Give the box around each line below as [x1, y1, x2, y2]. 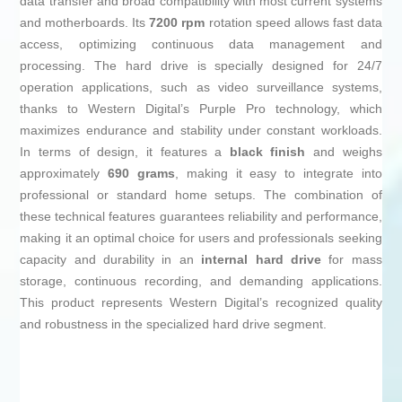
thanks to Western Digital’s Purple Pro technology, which [20, 101, 382, 117]
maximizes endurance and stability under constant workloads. [20, 123, 382, 138]
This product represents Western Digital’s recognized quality [20, 295, 382, 310]
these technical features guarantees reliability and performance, [20, 209, 382, 224]
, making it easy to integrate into [174, 166, 382, 181]
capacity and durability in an [20, 252, 202, 267]
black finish [229, 144, 306, 160]
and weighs [305, 144, 382, 160]
